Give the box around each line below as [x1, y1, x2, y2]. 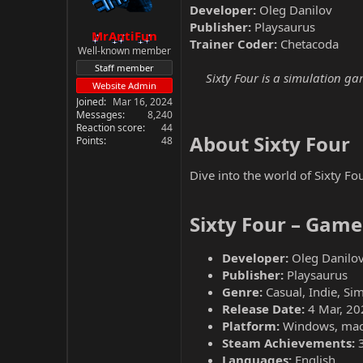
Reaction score [76, 120, 143, 135]
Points [76, 133, 104, 147]
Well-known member [78, 43, 171, 58]
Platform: [222, 318, 280, 334]
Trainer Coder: [190, 36, 277, 52]
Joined [76, 94, 104, 109]
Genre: [222, 284, 263, 300]
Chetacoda [277, 36, 339, 52]
